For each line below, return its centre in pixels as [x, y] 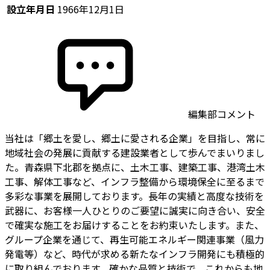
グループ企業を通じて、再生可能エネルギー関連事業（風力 [134, 239]
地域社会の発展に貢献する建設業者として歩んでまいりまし [135, 152]
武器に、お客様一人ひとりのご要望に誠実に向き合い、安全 [135, 210]
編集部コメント [221, 114]
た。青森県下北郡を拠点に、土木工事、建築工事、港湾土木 [135, 167]
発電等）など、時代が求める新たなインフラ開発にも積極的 [135, 253]
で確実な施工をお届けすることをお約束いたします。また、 [134, 224]
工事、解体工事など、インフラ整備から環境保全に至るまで [135, 181]
